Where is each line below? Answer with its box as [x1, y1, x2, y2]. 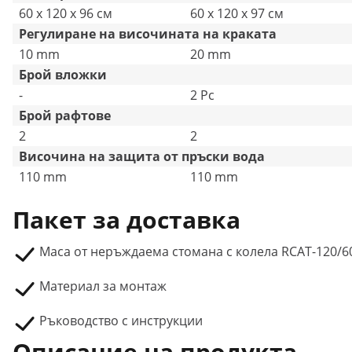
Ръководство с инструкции [39, 312, 203, 329]
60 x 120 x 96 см [19, 5, 112, 22]
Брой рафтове [19, 107, 111, 124]
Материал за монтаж [39, 277, 167, 295]
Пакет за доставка [13, 203, 240, 236]
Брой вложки [19, 66, 107, 83]
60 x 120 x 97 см [190, 5, 284, 22]
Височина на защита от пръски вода [19, 148, 265, 165]
